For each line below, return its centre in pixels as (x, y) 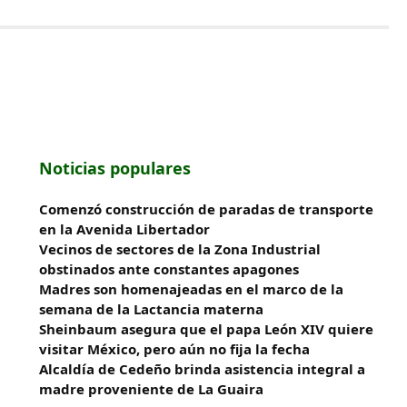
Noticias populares (115, 168)
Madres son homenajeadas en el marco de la (192, 289)
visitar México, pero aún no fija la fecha (175, 349)
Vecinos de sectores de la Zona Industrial (180, 249)
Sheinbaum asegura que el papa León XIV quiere (207, 329)
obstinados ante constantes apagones (169, 269)
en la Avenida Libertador (125, 229)
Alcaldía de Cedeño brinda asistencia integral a (203, 369)
